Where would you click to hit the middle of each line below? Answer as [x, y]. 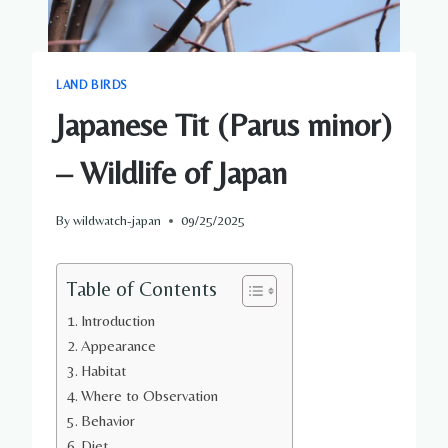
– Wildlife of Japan [171, 172]
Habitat [104, 371]
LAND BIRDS [92, 84]
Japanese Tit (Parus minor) [223, 124]
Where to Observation [150, 396]
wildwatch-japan [117, 220]
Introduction [118, 321]
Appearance [119, 346]
